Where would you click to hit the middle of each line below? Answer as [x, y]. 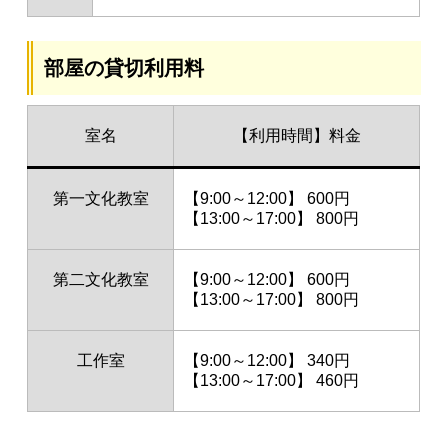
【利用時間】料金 [296, 135]
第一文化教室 [100, 198]
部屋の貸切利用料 [124, 68]
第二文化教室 [100, 279]
